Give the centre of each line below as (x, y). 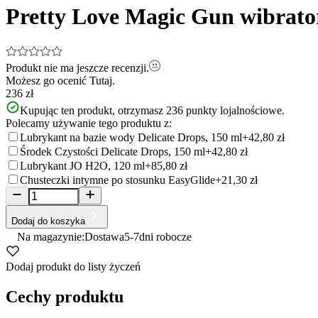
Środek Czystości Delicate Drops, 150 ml (113, 151)
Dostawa (104, 236)
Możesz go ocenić (46, 80)
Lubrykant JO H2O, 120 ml (82, 165)
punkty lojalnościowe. (235, 110)
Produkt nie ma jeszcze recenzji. (77, 67)
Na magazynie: (51, 236)
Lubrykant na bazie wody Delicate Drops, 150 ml (131, 137)
